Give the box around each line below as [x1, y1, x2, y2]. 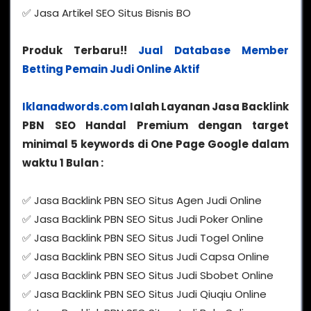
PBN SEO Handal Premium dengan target [22, 118, 289, 133]
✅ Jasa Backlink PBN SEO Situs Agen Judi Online [22, 193, 262, 208]
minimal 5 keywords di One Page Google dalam [22, 137, 289, 152]
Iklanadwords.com [22, 99, 128, 115]
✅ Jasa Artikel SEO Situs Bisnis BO [22, 6, 191, 21]
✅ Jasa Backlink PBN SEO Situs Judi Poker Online [22, 212, 263, 227]
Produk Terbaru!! [22, 43, 138, 58]
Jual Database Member [138, 43, 289, 58]
